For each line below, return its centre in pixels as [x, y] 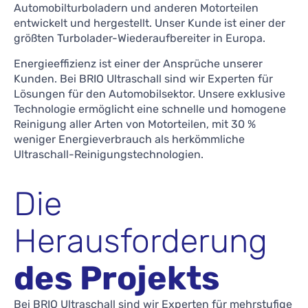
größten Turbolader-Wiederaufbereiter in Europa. [140, 38]
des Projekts [117, 278]
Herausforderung [141, 241]
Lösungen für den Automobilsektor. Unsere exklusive [150, 93]
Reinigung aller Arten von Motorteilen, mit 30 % [135, 124]
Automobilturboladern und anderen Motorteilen [136, 8]
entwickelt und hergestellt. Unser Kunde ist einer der [150, 23]
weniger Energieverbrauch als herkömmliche [129, 139]
